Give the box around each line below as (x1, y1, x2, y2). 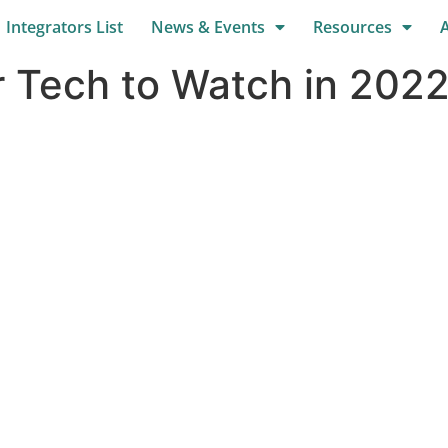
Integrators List (6, 15, 124, 38)
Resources (313, 15, 393, 38)
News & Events (151, 15, 266, 38)
